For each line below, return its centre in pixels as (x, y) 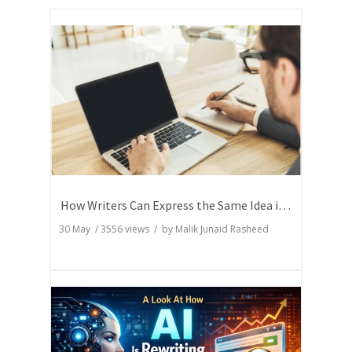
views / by (149, 229)
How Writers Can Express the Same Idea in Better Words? (284, 205)
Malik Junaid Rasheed (222, 229)
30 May (77, 229)
